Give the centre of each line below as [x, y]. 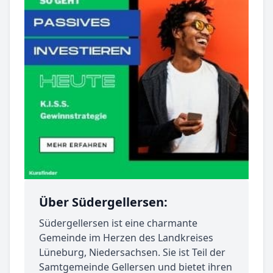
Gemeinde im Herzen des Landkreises [126, 238]
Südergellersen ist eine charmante [118, 223]
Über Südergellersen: [103, 202]
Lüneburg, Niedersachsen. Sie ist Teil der [132, 253]
